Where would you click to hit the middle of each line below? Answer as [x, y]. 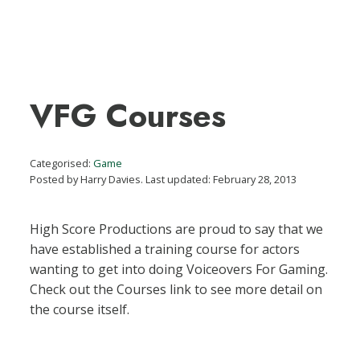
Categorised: [62, 163]
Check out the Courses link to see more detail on [176, 289]
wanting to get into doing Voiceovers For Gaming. [179, 269]
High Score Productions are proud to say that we [177, 229]
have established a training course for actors [165, 249]
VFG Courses [128, 115]
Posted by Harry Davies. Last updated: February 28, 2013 [164, 179]
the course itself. [80, 309]
